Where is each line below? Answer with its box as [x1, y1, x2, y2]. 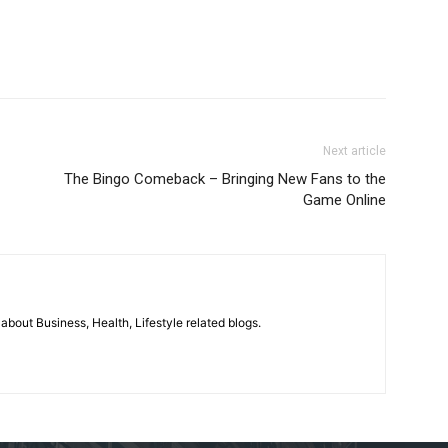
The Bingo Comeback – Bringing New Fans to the [64, 170, 386, 189]
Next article [323, 144, 386, 159]
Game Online [303, 191, 386, 210]
